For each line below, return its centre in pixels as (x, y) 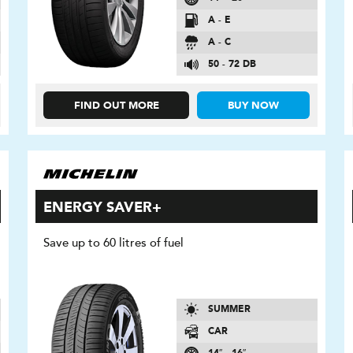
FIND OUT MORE (116, 106)
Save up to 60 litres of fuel (114, 243)
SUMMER (229, 309)
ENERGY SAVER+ (103, 208)
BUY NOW (254, 106)
